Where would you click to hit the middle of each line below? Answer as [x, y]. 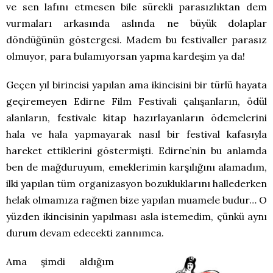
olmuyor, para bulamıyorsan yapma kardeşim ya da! [126, 56]
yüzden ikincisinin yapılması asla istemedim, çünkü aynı [136, 216]
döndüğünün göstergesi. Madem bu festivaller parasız [136, 39]
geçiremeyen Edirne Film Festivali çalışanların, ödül [136, 101]
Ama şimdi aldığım [60, 261]
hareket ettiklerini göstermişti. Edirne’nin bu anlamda [136, 150]
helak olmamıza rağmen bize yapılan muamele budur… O [136, 200]
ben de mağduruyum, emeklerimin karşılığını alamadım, [136, 167]
